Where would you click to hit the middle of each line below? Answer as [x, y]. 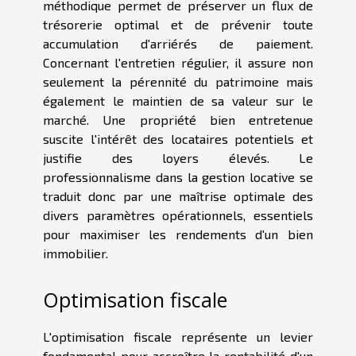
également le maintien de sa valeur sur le [178, 100]
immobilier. [75, 253]
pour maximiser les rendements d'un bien [178, 234]
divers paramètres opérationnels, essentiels [178, 215]
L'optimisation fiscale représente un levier [178, 337]
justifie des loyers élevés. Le [178, 157]
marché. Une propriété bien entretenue [178, 119]
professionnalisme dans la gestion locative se [178, 176]
